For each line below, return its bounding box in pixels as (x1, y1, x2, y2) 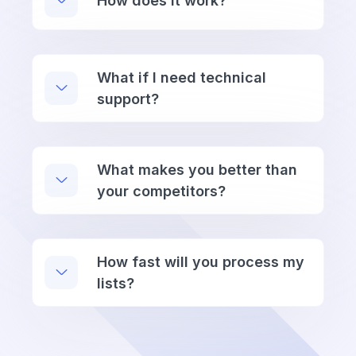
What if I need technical (97, 68, 266, 86)
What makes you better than (97, 161, 297, 178)
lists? (97, 274, 134, 292)
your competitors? (97, 182, 226, 199)
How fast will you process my (97, 253, 304, 270)
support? (97, 90, 159, 107)
